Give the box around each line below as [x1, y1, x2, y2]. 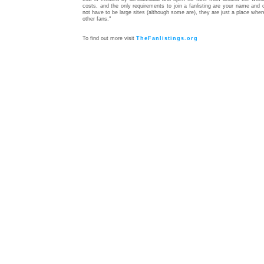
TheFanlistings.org [136, 35, 198, 41]
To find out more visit [82, 35, 136, 41]
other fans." [82, 16, 111, 22]
